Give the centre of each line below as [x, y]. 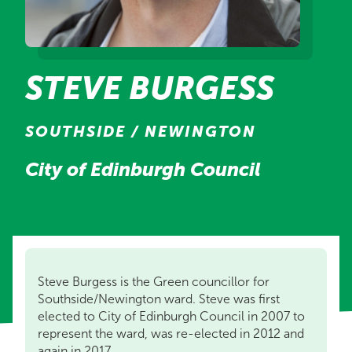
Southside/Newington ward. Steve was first [159, 299]
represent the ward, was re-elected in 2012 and [171, 334]
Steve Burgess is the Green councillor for [154, 282]
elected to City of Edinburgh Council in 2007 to [171, 316]
